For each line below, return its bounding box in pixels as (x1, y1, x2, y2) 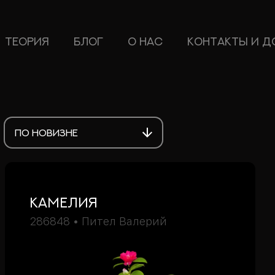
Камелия (29, 195, 98, 209)
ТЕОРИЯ (4, 36, 49, 47)
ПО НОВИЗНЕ (15, 128, 78, 137)
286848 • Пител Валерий (29, 215, 167, 228)
